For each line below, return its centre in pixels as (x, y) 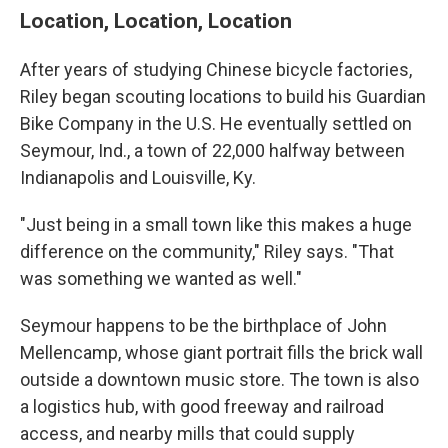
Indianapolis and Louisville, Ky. (138, 177)
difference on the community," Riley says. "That (207, 251)
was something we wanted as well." (161, 278)
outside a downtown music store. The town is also (219, 379)
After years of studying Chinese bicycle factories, (216, 69)
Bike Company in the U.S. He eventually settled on (216, 123)
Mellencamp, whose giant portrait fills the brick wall (221, 352)
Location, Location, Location (156, 20)
